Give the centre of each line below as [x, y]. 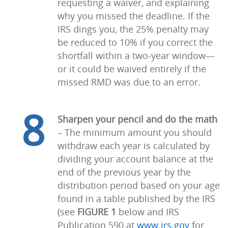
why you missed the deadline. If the [134, 16]
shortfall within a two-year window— [136, 55]
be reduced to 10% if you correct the [135, 42]
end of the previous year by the [124, 172]
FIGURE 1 [97, 212]
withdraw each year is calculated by [134, 146]
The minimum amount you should [138, 132]
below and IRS [148, 212]
